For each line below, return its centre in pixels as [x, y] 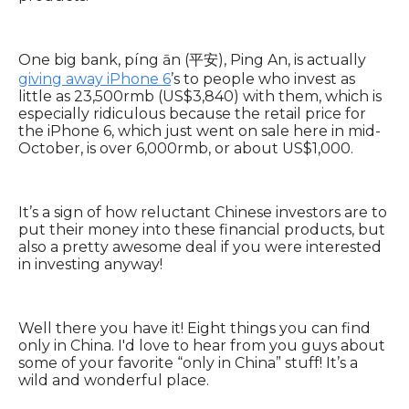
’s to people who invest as [263, 79]
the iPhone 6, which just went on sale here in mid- [199, 131]
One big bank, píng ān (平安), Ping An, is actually [192, 60]
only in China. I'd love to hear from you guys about [202, 346]
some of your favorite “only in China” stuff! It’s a [188, 363]
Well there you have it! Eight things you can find [194, 329]
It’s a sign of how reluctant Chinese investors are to [203, 213]
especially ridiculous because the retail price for [192, 114]
